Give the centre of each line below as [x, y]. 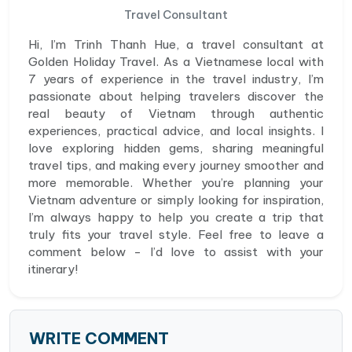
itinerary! [53, 269]
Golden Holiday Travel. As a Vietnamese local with [176, 62]
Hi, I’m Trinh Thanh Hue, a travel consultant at [176, 45]
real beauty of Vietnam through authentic [176, 114]
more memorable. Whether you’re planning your [176, 183]
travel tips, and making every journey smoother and [176, 166]
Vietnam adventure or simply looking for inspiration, [176, 200]
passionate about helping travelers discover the [176, 97]
